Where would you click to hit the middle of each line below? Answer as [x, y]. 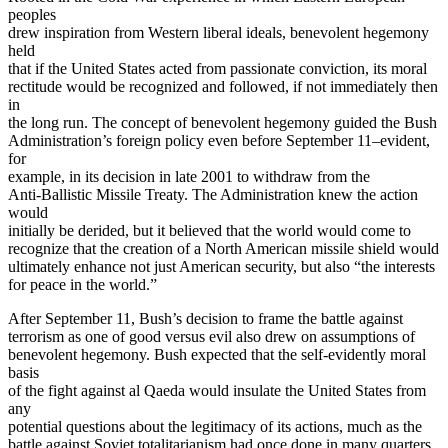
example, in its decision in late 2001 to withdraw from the [189, 176]
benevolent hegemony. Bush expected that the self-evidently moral [217, 354]
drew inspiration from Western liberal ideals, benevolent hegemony [218, 32]
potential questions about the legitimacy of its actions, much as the [215, 426]
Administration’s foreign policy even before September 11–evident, [219, 140]
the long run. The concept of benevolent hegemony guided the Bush [222, 122]
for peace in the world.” [82, 284]
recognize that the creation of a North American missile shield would [223, 248]
